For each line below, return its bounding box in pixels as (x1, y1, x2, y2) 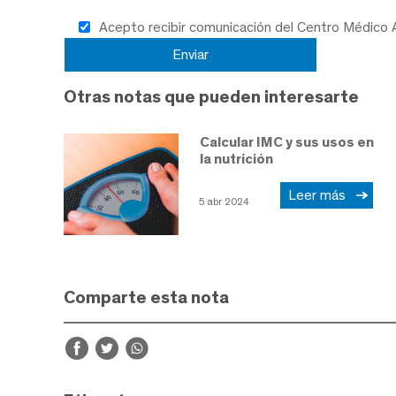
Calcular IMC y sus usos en (200, 133, 374, 150)
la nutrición (200, 149, 273, 167)
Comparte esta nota (64, 286, 229, 308)
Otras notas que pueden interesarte (64, 85, 359, 107)
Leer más (288, 187, 353, 204)
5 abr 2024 (199, 195, 249, 209)
